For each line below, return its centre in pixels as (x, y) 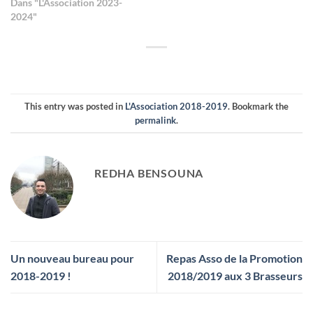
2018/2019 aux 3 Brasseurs (235, 276)
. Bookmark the (258, 106)
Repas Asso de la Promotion (234, 259)
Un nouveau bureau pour (72, 259)
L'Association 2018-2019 (176, 106)
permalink (155, 120)
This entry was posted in (75, 106)
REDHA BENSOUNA (149, 173)
